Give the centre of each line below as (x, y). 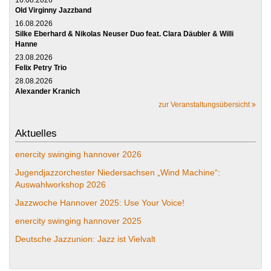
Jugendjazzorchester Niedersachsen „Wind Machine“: (118, 172)
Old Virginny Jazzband (53, 10)
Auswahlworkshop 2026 (60, 184)
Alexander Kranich (47, 91)
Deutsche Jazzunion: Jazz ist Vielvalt (85, 239)
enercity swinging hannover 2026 (78, 154)
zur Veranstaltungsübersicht (205, 104)
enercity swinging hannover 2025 (78, 220)
